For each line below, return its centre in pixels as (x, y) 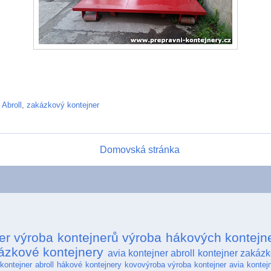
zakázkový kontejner (63, 105)
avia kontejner (138, 253)
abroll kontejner (204, 253)
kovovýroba (145, 264)
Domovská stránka (139, 149)
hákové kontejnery (89, 264)
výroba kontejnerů (66, 237)
